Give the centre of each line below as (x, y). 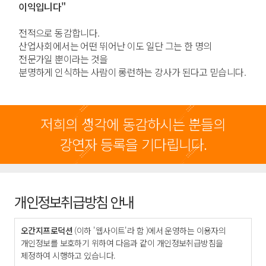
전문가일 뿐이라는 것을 (63, 58)
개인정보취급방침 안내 (74, 202)
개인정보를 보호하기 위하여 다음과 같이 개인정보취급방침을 (122, 243)
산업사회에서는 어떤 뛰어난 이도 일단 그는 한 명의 (115, 45)
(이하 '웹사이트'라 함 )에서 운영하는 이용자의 (149, 231)
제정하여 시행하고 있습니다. (68, 256)
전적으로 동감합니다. (59, 32)
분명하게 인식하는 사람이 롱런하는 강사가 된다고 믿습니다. (132, 72)
